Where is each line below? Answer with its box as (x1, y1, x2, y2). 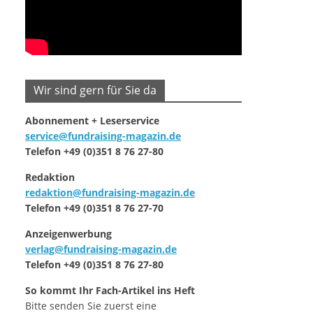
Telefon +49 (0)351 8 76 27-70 (25, 201, 163, 214)
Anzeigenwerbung (25, 226, 112, 240)
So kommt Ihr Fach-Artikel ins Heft (25, 283, 195, 297)
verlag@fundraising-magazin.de (25, 242, 177, 256)
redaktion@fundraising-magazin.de (25, 185, 195, 199)
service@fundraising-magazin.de (25, 129, 181, 143)
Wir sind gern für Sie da (34, 82, 156, 98)
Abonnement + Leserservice (25, 113, 159, 127)
